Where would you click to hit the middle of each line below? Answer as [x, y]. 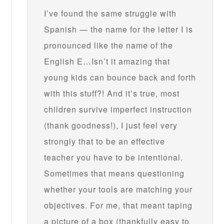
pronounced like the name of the [109, 45]
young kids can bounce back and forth [120, 77]
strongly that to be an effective [105, 141]
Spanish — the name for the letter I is [119, 29]
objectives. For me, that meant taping [118, 205]
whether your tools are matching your [118, 189]
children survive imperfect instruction [118, 109]
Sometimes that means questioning [114, 173]
